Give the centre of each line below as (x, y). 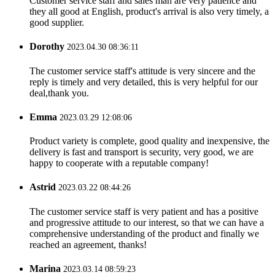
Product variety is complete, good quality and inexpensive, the (149, 141)
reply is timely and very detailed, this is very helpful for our (144, 82)
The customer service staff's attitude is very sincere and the (142, 71)
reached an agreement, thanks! (88, 244)
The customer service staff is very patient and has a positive (144, 211)
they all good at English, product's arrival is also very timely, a (149, 12)
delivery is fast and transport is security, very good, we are (141, 152)
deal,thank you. (59, 93)
